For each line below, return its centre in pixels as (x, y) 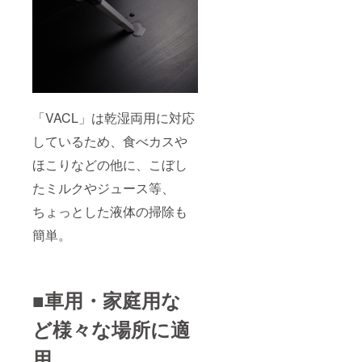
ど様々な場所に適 (111, 329)
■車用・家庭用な (107, 300)
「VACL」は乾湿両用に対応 (114, 118)
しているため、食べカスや (110, 141)
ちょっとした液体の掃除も (110, 212)
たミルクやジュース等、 (103, 188)
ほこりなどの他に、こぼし (110, 165)
